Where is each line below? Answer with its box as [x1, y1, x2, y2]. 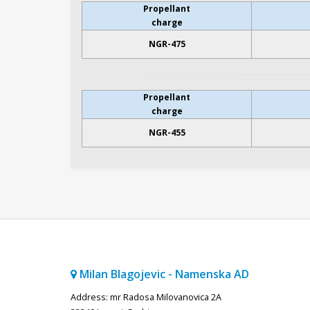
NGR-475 [148, 38, 185, 51]
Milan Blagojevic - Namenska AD [77, 266, 249, 282]
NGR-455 [148, 127, 185, 139]
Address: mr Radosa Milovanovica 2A [71, 291, 221, 304]
